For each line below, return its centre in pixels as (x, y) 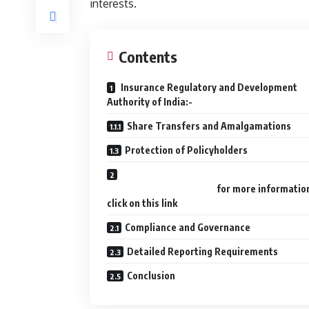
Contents (148, 57)
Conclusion (151, 276)
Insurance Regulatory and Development (208, 87)
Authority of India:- (161, 102)
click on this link (142, 203)
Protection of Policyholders (186, 150)
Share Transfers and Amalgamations (209, 126)
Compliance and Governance (188, 227)
